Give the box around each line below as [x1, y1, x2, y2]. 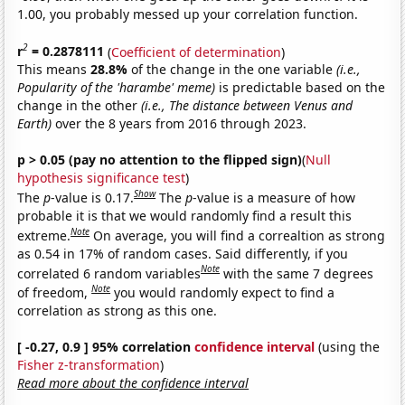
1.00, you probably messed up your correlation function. [17, 5, 359, 23]
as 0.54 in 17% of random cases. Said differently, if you [17, 244, 349, 262]
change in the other [17, 97, 142, 115]
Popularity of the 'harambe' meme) [17, 79, 216, 97]
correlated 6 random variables [17, 264, 202, 282]
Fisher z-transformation [17, 355, 161, 373]
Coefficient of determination [111, 42, 282, 61]
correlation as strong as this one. [17, 301, 218, 319]
